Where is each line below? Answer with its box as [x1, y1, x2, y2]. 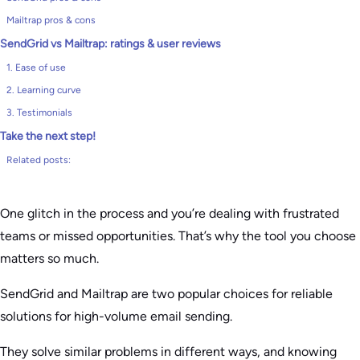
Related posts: [6, 154, 71, 166]
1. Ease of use [6, 62, 66, 73]
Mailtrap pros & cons [6, 14, 96, 26]
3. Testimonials [6, 107, 72, 118]
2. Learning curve [6, 84, 81, 96]
